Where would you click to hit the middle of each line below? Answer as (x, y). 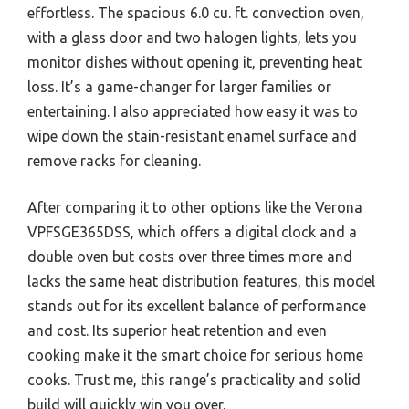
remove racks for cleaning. (114, 160)
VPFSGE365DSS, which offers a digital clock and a (192, 231)
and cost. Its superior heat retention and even (177, 330)
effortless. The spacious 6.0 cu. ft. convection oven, (196, 12)
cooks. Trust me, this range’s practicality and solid (194, 379)
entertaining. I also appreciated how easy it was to (193, 111)
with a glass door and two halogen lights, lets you (192, 37)
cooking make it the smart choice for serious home (195, 355)
